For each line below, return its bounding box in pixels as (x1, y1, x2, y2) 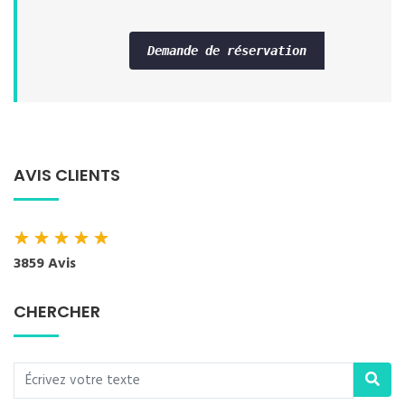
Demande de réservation (146, 43, 306, 58)
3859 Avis (14, 252, 76, 276)
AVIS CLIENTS (14, 164, 120, 186)
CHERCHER (14, 300, 100, 323)
